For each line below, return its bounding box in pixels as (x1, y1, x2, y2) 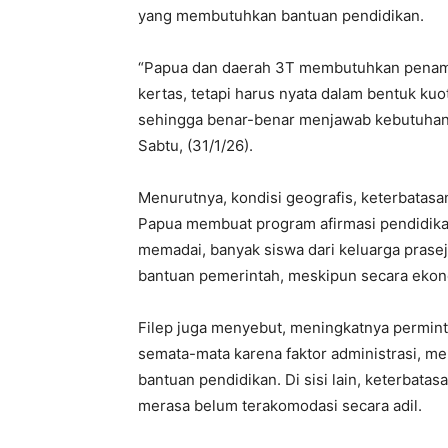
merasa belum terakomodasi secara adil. (138, 395, 422, 415)
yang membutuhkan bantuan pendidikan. (138, 5, 424, 25)
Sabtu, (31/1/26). (138, 135, 253, 155)
